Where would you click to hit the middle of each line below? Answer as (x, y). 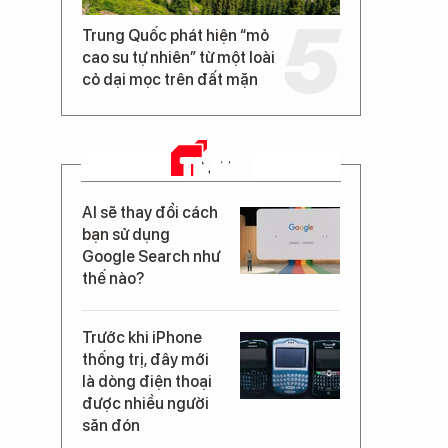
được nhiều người (145, 403)
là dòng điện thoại (147, 381)
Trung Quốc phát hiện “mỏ (175, 35)
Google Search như (151, 256)
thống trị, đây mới (145, 359)
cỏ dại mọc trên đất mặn (170, 79)
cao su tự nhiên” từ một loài (178, 57)
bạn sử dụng (126, 234)
